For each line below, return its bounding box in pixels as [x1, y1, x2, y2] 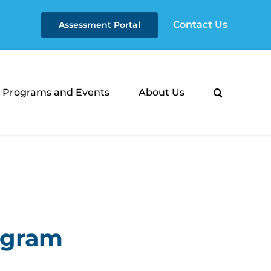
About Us [139, 86, 185, 98]
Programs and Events [2, 86, 110, 98]
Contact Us [173, 19, 228, 30]
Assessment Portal [59, 19, 141, 30]
